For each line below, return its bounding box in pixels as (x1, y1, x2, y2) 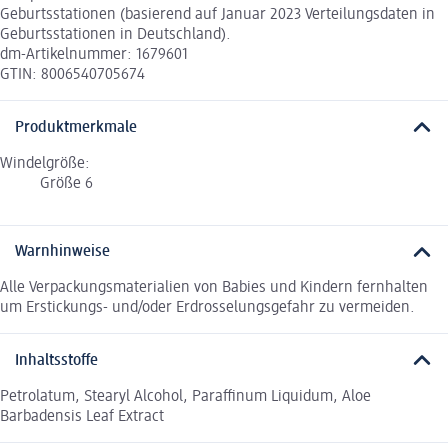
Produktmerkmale (15, 119, 137, 136)
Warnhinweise (15, 244, 110, 261)
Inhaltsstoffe (15, 352, 98, 369)
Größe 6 (40, 175, 93, 192)
